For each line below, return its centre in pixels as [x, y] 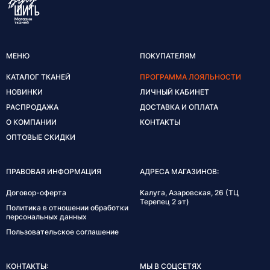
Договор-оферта [36, 192]
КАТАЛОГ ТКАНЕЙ [38, 77]
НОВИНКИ [24, 92]
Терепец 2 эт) [165, 201]
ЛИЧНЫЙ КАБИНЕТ [174, 92]
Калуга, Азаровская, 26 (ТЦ [189, 192]
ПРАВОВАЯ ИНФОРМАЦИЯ [54, 171]
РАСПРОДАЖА [32, 107]
